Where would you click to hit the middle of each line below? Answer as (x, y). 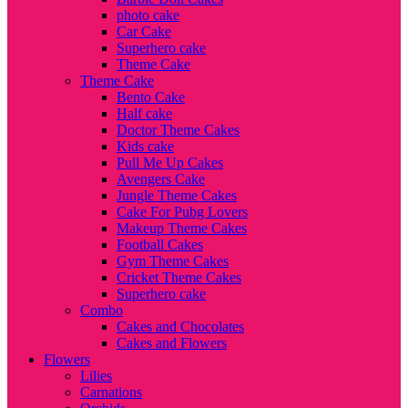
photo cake (148, 15)
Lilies (96, 376)
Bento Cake (151, 97)
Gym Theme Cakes (173, 261)
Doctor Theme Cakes (178, 130)
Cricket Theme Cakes (179, 277)
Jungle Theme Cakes (177, 195)
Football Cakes (160, 245)
